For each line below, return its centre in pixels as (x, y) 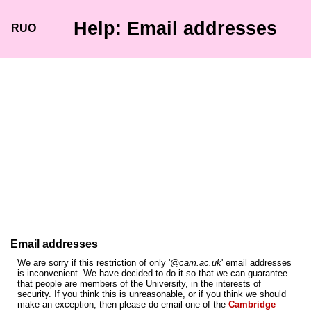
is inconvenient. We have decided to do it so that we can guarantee (152, 273)
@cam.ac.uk (196, 263)
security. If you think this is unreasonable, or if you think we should (152, 294)
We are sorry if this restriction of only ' (94, 263)
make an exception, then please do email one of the (123, 304)
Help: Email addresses (175, 28)
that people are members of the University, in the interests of (139, 284)
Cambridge (252, 304)
